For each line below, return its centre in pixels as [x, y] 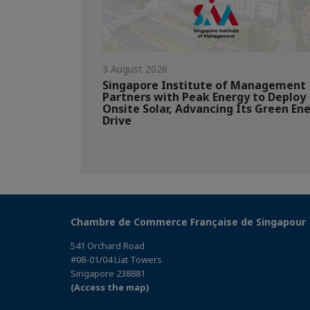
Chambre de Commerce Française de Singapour [188, 221]
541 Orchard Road [108, 245]
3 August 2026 [135, 69]
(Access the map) [110, 287]
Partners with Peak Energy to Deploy [204, 97]
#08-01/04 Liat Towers [116, 259]
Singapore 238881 [108, 273]
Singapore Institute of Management [204, 85]
